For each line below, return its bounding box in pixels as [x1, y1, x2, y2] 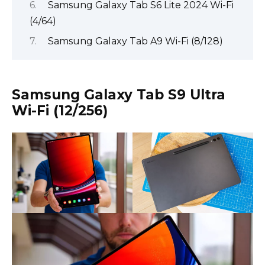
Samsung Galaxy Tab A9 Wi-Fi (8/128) [47, 35, 223, 47]
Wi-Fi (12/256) [12, 102, 108, 119]
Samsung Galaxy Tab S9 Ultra [12, 86, 225, 103]
